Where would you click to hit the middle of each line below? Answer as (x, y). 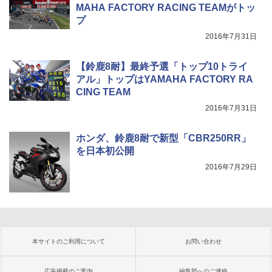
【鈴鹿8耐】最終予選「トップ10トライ (162, 67)
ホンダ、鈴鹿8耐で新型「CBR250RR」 (163, 138)
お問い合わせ (203, 242)
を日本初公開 (105, 151)
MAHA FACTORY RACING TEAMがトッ (166, 8)
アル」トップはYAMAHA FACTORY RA (165, 80)
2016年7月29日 (231, 167)
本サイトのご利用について (69, 242)
